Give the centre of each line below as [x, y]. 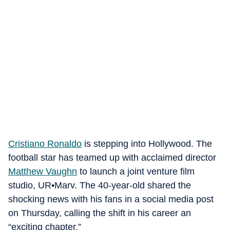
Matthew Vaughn [43, 171]
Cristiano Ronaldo [45, 144]
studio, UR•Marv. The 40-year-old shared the [100, 185]
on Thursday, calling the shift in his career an [100, 213]
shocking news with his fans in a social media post [111, 199]
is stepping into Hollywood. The [147, 144]
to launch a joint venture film [136, 171]
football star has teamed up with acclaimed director [112, 158]
